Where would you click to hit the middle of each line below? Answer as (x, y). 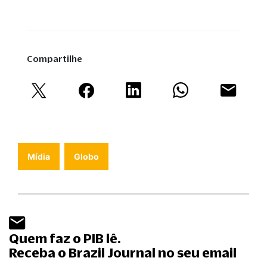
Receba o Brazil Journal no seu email (123, 252)
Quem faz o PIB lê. (65, 238)
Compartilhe (55, 58)
